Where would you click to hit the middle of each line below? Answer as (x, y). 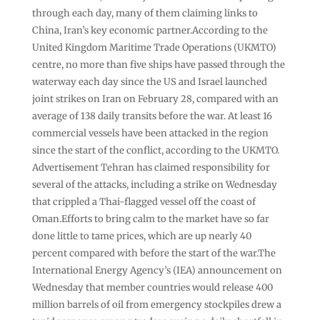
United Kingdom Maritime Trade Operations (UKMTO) (154, 47)
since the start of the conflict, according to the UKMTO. (155, 150)
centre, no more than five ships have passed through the (158, 64)
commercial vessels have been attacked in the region (150, 133)
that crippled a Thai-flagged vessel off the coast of (144, 201)
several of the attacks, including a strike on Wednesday (154, 184)
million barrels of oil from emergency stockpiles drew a (156, 304)
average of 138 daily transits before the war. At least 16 (152, 116)
